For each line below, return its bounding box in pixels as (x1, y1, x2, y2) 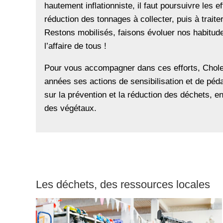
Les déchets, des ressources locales (36, 179, 210, 191)
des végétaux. (44, 103, 97, 113)
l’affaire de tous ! (44, 41, 107, 51)
